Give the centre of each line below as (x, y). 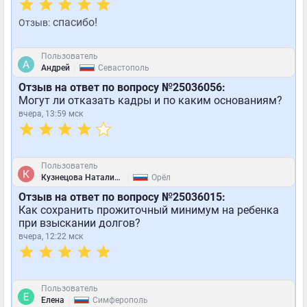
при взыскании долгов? (79, 223)
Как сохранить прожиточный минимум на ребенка (149, 210)
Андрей (56, 68)
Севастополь (124, 68)
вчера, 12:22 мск (51, 236)
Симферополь (120, 300)
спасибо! (74, 22)
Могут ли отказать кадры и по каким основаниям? (150, 100)
